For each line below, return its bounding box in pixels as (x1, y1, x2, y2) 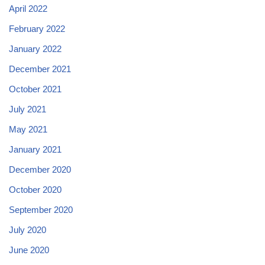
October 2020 (9, 184, 62, 195)
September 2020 (9, 204, 73, 215)
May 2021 (9, 124, 47, 134)
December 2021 (9, 63, 71, 74)
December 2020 (9, 164, 71, 174)
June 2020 (9, 244, 49, 255)
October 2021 (9, 83, 62, 94)
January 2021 (9, 144, 62, 154)
